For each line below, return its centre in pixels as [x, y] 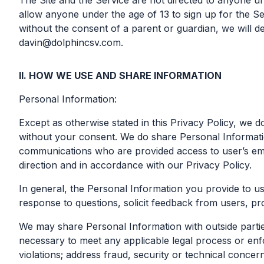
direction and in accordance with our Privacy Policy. [135, 165]
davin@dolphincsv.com [70, 42]
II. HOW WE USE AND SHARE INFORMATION [120, 75]
